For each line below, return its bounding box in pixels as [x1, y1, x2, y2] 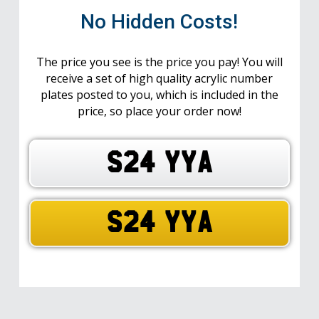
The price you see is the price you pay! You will [36, 53, 283, 70]
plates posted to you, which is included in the [40, 86, 278, 103]
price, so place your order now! [77, 103, 241, 119]
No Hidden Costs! [80, 9, 239, 33]
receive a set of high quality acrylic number [46, 70, 273, 86]
